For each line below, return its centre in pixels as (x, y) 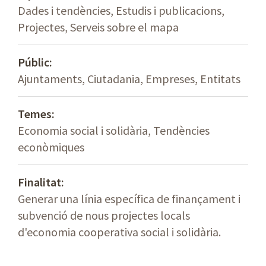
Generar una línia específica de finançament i (129, 199)
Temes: (36, 114)
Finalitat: (41, 182)
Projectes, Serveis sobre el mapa (98, 27)
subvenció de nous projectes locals (104, 216)
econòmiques (51, 147)
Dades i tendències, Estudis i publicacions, (121, 11)
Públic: (35, 62)
